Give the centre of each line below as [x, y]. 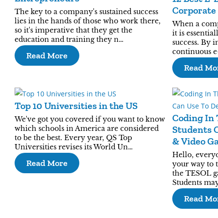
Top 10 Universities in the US [76, 106]
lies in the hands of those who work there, [88, 21]
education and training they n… [69, 39]
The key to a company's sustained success [86, 12]
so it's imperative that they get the [73, 30]
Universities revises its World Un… [74, 147]
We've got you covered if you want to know [90, 119]
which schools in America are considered [87, 128]
